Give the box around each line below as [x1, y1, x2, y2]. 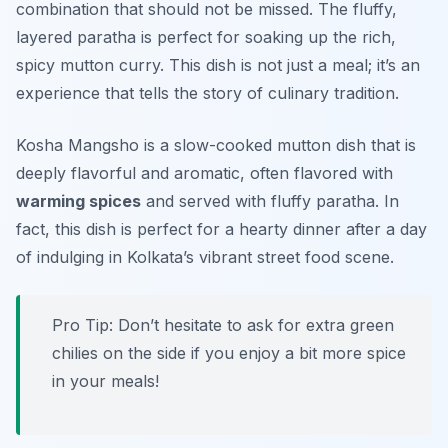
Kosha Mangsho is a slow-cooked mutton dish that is [16, 135, 416, 156]
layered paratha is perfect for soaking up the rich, [16, 27, 396, 48]
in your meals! [52, 371, 159, 392]
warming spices [16, 191, 141, 212]
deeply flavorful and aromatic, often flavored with [16, 163, 393, 184]
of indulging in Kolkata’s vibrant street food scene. [16, 247, 394, 268]
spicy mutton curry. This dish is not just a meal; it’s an [16, 55, 420, 76]
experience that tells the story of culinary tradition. [16, 83, 399, 104]
